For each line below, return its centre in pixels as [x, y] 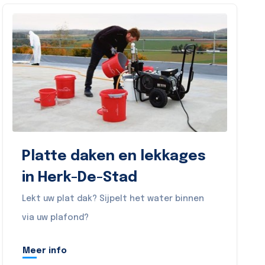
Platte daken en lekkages [114, 156]
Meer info [45, 251]
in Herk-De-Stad [80, 178]
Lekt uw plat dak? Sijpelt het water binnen [113, 199]
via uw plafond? [56, 218]
